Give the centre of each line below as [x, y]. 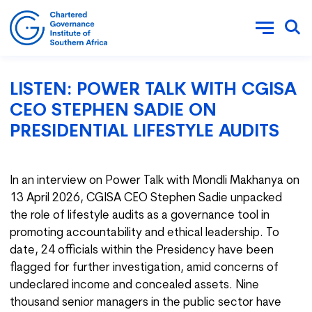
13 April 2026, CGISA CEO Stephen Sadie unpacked [146, 198]
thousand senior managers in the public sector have [146, 303]
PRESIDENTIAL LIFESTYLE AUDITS [145, 132]
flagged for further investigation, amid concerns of [144, 268]
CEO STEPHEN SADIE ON [113, 111]
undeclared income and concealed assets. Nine [134, 285]
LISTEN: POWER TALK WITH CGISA [153, 90]
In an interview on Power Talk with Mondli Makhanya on [155, 181]
